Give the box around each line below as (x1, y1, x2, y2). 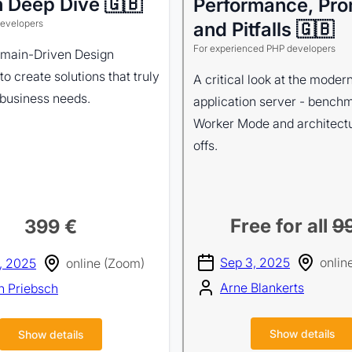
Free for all (230, 214, 332, 237)
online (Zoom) (66, 255, 145, 271)
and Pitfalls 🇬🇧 (193, 18, 334, 41)
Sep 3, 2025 (220, 255, 290, 270)
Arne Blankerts (220, 280, 304, 295)
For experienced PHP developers (193, 42, 335, 54)
